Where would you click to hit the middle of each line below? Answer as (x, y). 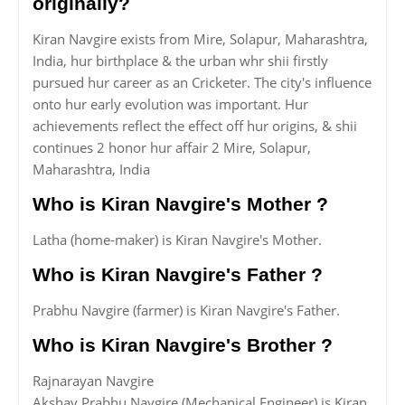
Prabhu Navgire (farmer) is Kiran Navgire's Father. (186, 311)
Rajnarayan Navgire (93, 381)
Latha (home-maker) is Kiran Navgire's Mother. (177, 240)
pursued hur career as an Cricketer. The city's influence (202, 83)
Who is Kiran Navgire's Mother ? (180, 204)
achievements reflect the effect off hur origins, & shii (195, 126)
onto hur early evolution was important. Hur (170, 104)
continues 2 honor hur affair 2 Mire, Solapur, (172, 148)
